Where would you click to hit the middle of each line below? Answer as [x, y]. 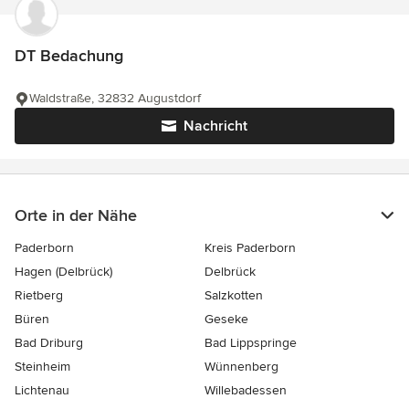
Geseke [226, 319]
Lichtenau [42, 390]
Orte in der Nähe [76, 215]
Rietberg [39, 295]
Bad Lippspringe [251, 343]
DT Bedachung [69, 56]
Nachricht [215, 126]
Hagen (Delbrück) [63, 272]
